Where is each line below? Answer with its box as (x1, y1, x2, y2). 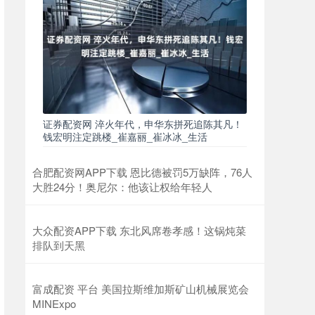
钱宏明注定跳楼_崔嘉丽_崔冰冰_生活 (43, 129, 207, 144)
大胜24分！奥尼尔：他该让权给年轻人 (32, 179, 212, 195)
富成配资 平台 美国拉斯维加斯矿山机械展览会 (32, 281, 249, 297)
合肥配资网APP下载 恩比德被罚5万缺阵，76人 (32, 165, 252, 180)
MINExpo (32, 296, 76, 311)
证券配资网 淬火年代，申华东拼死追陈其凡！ (43, 117, 243, 131)
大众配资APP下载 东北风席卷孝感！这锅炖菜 (32, 223, 246, 238)
